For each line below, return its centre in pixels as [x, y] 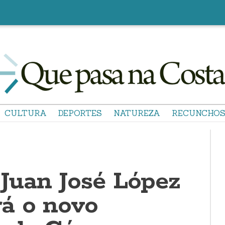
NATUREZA [137, 113]
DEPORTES [80, 113]
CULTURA [26, 113]
